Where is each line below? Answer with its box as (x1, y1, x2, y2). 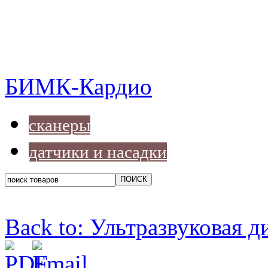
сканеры (29, 115, 90, 135)
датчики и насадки (29, 142, 167, 162)
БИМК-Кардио (5, 74, 152, 100)
